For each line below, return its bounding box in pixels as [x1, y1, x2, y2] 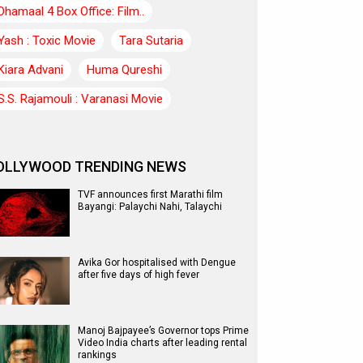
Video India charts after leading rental [78, 337, 247, 348]
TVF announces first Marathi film [78, 189, 223, 200]
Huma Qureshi [87, 62, 162, 77]
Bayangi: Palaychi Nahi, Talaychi [78, 201, 222, 212]
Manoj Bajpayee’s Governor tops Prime [78, 325, 249, 336]
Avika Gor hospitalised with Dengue [78, 257, 236, 268]
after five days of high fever [78, 269, 199, 280]
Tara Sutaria [119, 33, 183, 48]
